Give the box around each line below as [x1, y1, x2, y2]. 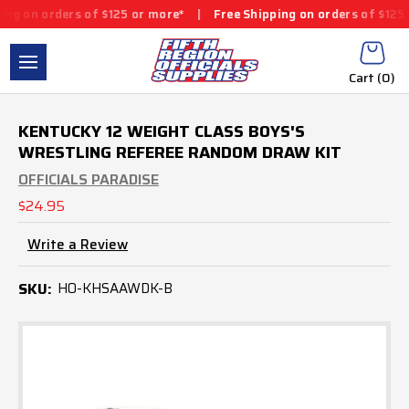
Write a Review [27, 234, 128, 257]
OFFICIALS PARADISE [18, 167, 159, 191]
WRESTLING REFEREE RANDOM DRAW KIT [18, 139, 341, 165]
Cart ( [349, 68, 382, 88]
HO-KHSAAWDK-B [57, 277, 173, 299]
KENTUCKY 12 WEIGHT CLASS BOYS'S [18, 118, 305, 144]
